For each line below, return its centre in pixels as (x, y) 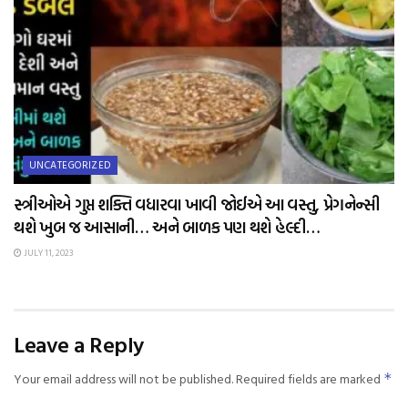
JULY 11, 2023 (47, 253)
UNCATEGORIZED (70, 165)
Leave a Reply (79, 345)
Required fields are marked (310, 379)
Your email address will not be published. (123, 379)
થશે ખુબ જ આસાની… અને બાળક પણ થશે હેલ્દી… (167, 228)
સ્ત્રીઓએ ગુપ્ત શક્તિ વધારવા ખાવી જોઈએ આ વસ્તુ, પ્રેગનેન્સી (197, 205)
